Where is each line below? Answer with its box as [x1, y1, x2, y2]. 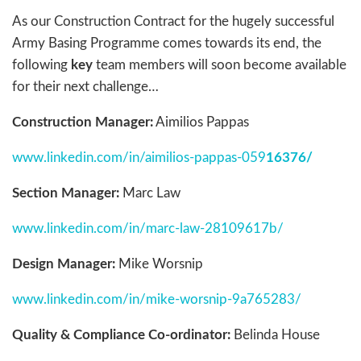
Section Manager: [12, 186, 119, 201]
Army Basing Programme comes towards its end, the [12, 36, 322, 51]
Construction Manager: [12, 115, 153, 130]
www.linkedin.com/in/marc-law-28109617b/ [12, 222, 284, 236]
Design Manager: [12, 257, 115, 272]
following [12, 58, 71, 73]
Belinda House [230, 328, 320, 342]
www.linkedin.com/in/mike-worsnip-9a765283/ [12, 293, 301, 307]
